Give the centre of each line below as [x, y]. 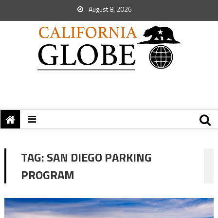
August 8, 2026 [109, 9]
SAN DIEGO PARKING [99, 157]
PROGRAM [47, 175]
